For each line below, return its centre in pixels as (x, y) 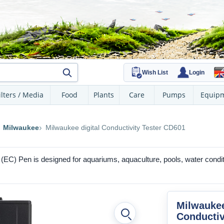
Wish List (155, 72)
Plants (104, 95)
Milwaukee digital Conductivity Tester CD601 (115, 127)
